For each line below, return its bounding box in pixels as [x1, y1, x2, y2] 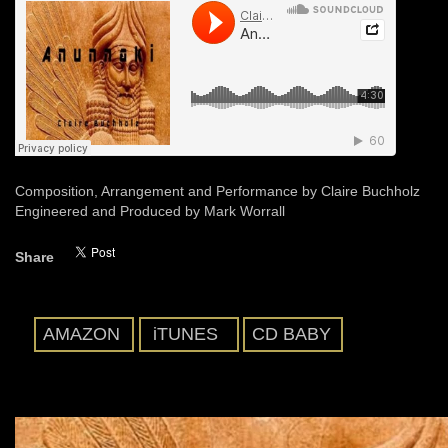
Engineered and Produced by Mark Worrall [15, 203, 285, 219]
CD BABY [252, 324, 331, 344]
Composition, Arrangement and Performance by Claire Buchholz [15, 183, 420, 199]
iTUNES [152, 324, 218, 344]
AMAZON [43, 324, 120, 344]
